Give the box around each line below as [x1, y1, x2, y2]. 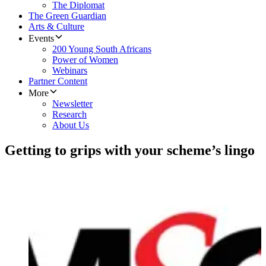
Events [28, 33, 54, 44]
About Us [52, 120, 89, 131]
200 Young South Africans [52, 44, 151, 55]
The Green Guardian [28, 11, 106, 21]
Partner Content [28, 76, 87, 87]
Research [52, 109, 87, 120]
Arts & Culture [28, 21, 84, 32]
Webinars [52, 65, 87, 76]
